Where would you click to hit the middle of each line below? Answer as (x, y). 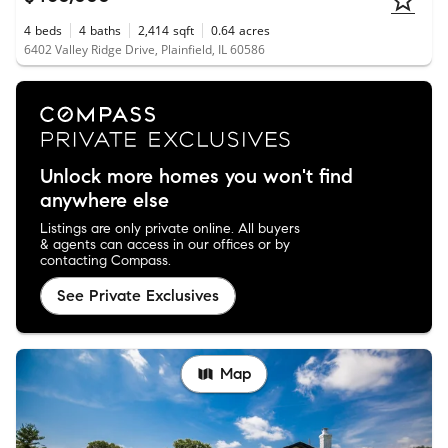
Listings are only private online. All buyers (170, 228)
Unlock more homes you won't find (196, 176)
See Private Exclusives (138, 295)
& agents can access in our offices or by (165, 244)
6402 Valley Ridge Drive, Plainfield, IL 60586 (144, 50)
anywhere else (104, 200)
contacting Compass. (105, 260)
